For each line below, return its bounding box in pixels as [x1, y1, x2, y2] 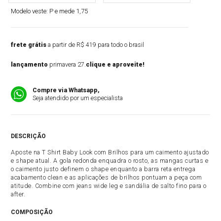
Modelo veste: [11, 7, 50, 15]
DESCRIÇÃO [11, 133, 46, 140]
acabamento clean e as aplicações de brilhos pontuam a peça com [11, 174, 202, 181]
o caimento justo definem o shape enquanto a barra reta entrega [11, 165, 196, 173]
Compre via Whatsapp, [33, 86, 100, 94]
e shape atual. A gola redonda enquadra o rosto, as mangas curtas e [11, 157, 209, 164]
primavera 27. [48, 61, 86, 68]
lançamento [11, 61, 48, 68]
